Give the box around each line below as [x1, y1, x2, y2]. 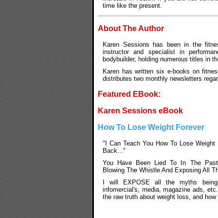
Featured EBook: [98, 90, 161, 98]
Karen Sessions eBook [98, 106, 183, 115]
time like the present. [103, 1, 162, 9]
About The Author [98, 24, 164, 33]
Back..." [103, 146, 126, 154]
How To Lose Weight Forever [98, 123, 204, 131]
